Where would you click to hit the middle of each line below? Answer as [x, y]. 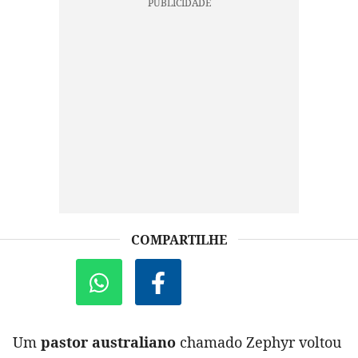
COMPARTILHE [179, 240]
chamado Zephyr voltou [259, 342]
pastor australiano [108, 342]
